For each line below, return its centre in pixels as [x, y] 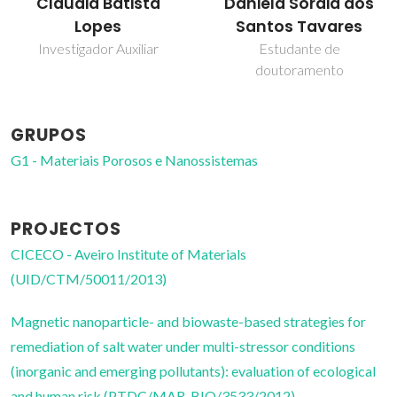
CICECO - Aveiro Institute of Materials [128, 254]
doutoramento [98, 70]
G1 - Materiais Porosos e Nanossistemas [134, 160]
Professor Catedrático [299, 26]
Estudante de [98, 49]
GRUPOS [49, 136]
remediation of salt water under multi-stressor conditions [183, 346]
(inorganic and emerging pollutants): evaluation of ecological [193, 371]
